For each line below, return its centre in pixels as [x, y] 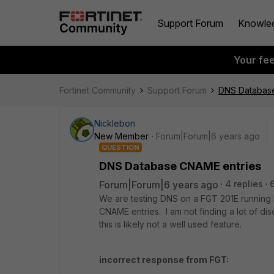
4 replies [244, 184]
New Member [121, 136]
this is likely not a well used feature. [172, 224]
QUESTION [120, 147]
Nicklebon [115, 123]
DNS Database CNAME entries [180, 166]
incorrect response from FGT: [164, 260]
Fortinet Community [98, 90]
